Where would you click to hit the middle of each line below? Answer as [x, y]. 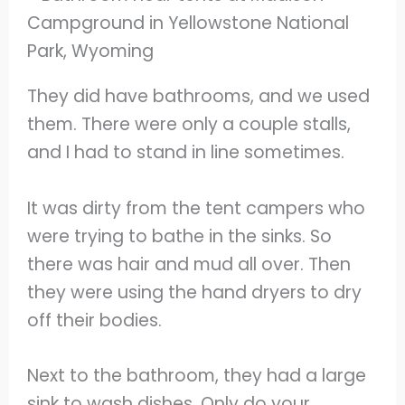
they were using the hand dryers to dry [195, 292]
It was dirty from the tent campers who [197, 208]
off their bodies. [97, 320]
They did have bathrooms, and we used [199, 97]
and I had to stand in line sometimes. [188, 153]
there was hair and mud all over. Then [189, 264]
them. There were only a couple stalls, [189, 125]
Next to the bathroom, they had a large [197, 376]
